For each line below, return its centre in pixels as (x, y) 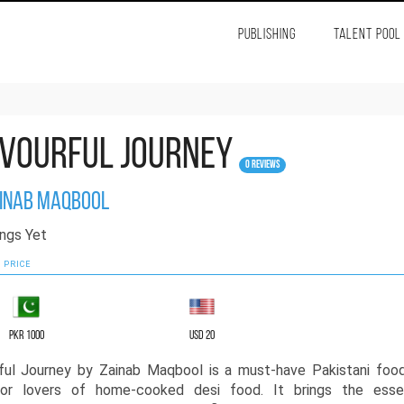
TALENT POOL (367, 35)
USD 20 (202, 336)
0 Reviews (262, 165)
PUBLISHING (266, 35)
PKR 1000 (26, 336)
